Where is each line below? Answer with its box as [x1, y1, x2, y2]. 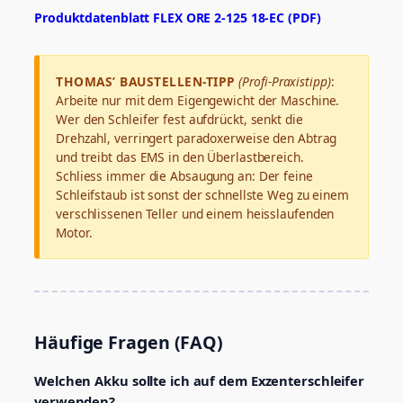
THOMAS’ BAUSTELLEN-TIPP [56, 73, 236, 91]
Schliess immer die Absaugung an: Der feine [56, 167, 313, 185]
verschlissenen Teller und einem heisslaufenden [56, 205, 335, 223]
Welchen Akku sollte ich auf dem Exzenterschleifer [34, 372, 365, 390]
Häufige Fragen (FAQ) [34, 330, 223, 355]
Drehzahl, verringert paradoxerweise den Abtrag [56, 130, 337, 148]
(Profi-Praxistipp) [238, 73, 331, 91]
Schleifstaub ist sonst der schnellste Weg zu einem [56, 186, 349, 204]
